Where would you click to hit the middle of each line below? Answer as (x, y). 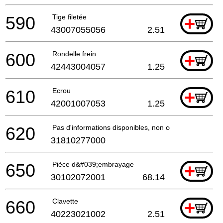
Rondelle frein (74, 54)
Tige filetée (69, 17)
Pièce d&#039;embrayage (93, 164)
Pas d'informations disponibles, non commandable (131, 127)
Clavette (65, 201)
